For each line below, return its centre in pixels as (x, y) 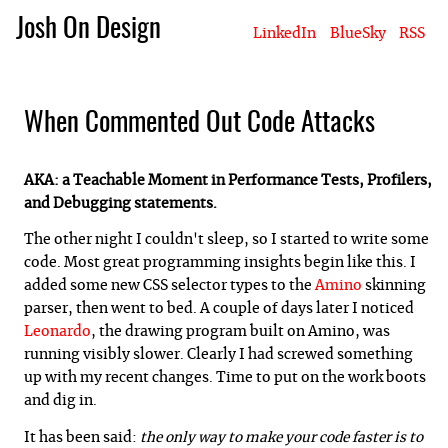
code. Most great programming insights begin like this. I (220, 263)
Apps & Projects (282, 75)
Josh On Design (88, 29)
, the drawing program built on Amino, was (240, 332)
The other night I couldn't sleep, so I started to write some (226, 240)
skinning (394, 286)
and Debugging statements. (120, 203)
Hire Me (361, 75)
